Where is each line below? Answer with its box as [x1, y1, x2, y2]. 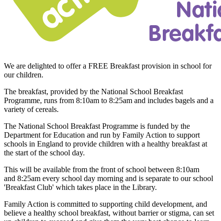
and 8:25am [4, 174, 40, 183]
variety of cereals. [4, 105, 61, 113]
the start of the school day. [4, 148, 85, 157]
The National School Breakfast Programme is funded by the [4, 121, 190, 130]
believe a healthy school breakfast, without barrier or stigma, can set [4, 208, 214, 217]
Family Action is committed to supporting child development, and [4, 199, 207, 208]
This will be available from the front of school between [4, 165, 176, 174]
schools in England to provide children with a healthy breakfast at [4, 139, 207, 148]
